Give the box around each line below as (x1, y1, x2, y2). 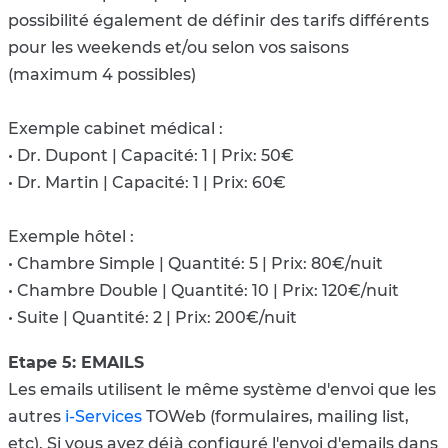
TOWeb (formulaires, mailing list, (142, 407, 409, 427)
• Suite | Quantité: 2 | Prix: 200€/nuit (8, 308, 297, 328)
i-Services (65, 407, 142, 427)
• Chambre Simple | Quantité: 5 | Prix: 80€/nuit (8, 254, 383, 274)
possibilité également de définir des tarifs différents (8, 11, 429, 31)
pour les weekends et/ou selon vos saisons (8, 38, 349, 58)
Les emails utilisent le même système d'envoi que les (8, 380, 436, 400)
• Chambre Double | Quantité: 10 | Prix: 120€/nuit (8, 281, 399, 301)
